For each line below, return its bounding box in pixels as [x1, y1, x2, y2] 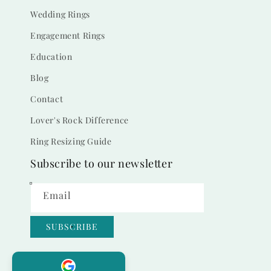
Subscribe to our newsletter [30, 156, 173, 171]
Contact [30, 93, 64, 105]
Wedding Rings [30, 8, 90, 20]
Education [30, 51, 73, 62]
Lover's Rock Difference [30, 114, 129, 126]
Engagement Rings [30, 30, 105, 41]
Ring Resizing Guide [30, 135, 112, 147]
